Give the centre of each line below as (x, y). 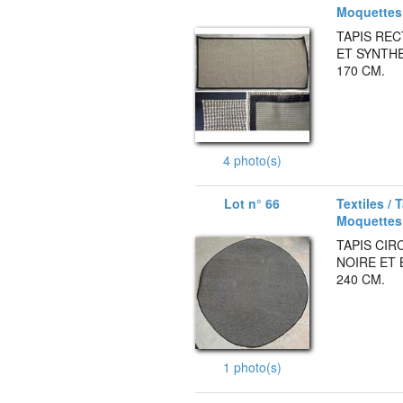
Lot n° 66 (252, 203)
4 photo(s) (252, 160)
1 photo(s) (252, 367)
